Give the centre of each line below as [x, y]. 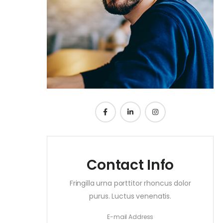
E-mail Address [130, 217]
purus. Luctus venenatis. [130, 196]
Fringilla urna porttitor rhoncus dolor [130, 183]
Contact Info [130, 165]
